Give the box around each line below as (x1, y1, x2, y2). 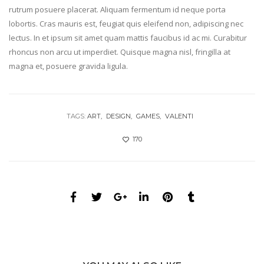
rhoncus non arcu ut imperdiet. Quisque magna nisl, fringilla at (9, 46, 230, 57)
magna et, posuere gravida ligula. (9, 60, 128, 71)
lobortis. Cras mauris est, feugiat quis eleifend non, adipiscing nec (9, 18, 243, 29)
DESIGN (106, 111, 131, 120)
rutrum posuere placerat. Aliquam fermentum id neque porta (9, 4, 226, 15)
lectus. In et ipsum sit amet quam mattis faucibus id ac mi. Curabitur (9, 32, 247, 43)
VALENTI (165, 111, 193, 120)
